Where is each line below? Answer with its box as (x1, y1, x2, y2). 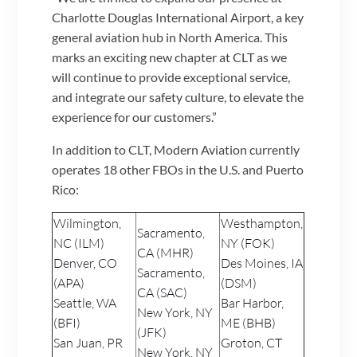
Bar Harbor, (221, 294, 284, 311)
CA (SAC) (137, 284, 188, 300)
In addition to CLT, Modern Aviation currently (52, 141, 300, 157)
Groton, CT (221, 334, 283, 351)
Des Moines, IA (221, 254, 304, 271)
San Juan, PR (53, 334, 124, 351)
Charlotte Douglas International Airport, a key (52, 9, 304, 25)
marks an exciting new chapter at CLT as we (52, 49, 288, 65)
